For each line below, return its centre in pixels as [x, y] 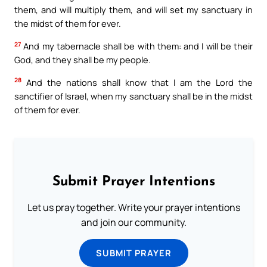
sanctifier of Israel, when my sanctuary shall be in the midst [133, 96]
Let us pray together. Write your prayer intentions [133, 208]
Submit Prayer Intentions [133, 182]
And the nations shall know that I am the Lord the [137, 82]
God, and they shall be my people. [83, 59]
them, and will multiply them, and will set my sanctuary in [133, 10]
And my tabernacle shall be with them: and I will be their [137, 46]
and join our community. [133, 223]
